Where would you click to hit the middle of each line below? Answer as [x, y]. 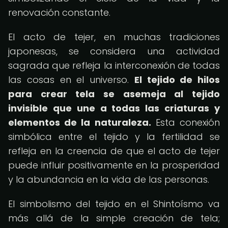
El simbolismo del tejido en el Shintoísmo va [114, 204]
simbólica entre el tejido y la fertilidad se [114, 137]
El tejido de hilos [177, 80]
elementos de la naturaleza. [80, 122]
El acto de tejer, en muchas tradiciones [114, 37]
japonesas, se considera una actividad [114, 51]
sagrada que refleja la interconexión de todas [114, 65]
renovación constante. [59, 12]
